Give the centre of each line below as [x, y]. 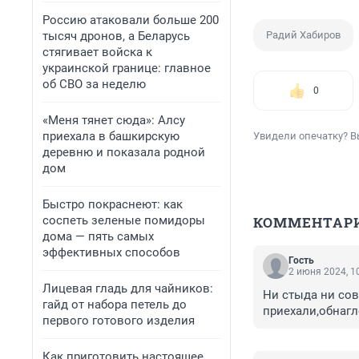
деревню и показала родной [124, 152]
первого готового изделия [119, 321]
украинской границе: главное [127, 68]
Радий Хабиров [303, 35]
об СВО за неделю [94, 84]
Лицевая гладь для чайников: [128, 288]
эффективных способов [111, 252]
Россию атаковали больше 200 [131, 20]
